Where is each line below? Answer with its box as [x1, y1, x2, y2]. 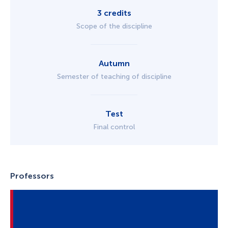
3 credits [97, 8, 131, 18]
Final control [93, 123, 135, 131]
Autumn [98, 59, 130, 68]
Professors [10, 171, 54, 181]
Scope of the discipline [76, 22, 152, 31]
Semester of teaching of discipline [56, 72, 172, 81]
